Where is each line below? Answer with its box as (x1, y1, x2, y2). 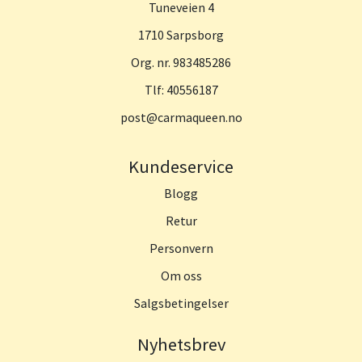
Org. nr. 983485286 (131, 53, 231, 70)
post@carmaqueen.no (120, 108, 242, 125)
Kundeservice (128, 154, 234, 178)
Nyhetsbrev (137, 332, 225, 356)
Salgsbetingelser (133, 294, 229, 311)
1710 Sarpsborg (138, 26, 224, 43)
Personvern (149, 239, 213, 256)
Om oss (160, 267, 202, 284)
